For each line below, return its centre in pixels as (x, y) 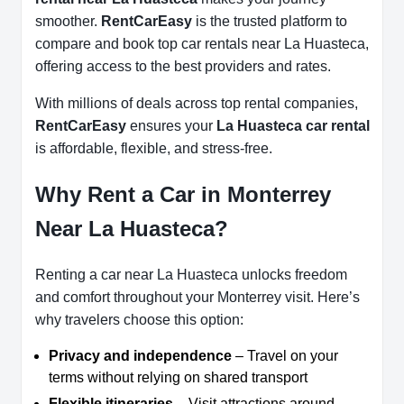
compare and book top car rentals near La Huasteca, (202, 43)
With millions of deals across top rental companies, (197, 103)
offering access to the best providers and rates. (183, 66)
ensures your (171, 125)
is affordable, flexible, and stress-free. (154, 148)
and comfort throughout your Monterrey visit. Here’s (197, 298)
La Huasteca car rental (293, 125)
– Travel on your (285, 356)
